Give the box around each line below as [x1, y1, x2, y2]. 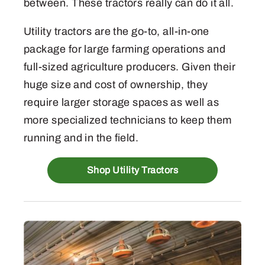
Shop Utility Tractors [86, 165, 179, 176]
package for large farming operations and [24, 43, 226, 56]
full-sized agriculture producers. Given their [24, 61, 236, 73]
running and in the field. [24, 132, 139, 144]
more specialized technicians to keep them [24, 114, 232, 127]
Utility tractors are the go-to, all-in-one [24, 25, 209, 38]
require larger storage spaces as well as [24, 96, 219, 109]
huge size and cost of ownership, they [24, 79, 208, 91]
